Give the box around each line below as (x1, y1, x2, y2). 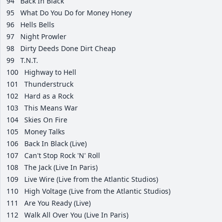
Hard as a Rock (24, 91, 73, 101)
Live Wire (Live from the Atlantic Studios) (24, 174, 158, 184)
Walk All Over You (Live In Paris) (24, 210, 128, 220)
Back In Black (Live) (24, 139, 87, 149)
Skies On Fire (24, 115, 67, 125)
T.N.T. (20, 55, 38, 65)
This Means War (24, 103, 78, 113)
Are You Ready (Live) (24, 198, 91, 208)
